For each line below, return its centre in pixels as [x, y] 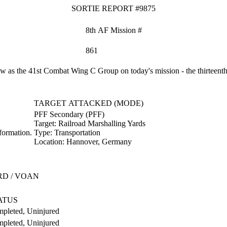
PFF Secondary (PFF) [69, 114]
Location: [50, 142]
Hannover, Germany [99, 142]
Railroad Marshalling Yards [102, 123]
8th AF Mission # [114, 30]
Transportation [77, 133]
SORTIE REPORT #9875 [113, 8]
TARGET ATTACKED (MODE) [89, 103]
